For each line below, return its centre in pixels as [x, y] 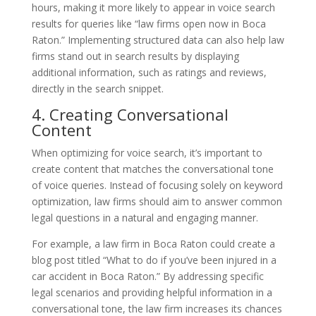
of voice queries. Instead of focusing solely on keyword [157, 185]
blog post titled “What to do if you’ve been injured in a [154, 260]
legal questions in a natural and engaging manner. [145, 217]
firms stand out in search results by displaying [135, 56]
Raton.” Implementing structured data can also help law [158, 39]
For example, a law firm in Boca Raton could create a [153, 243]
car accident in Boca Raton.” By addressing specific [147, 276]
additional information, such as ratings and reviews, [149, 72]
